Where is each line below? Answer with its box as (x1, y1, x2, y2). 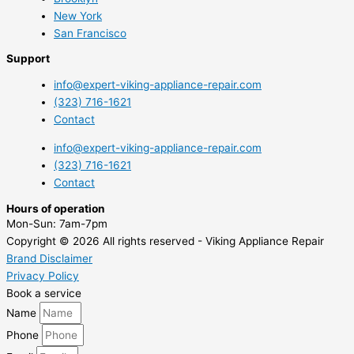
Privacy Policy (6, 269, 79, 282)
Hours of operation (6, 201, 105, 215)
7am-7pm (56, 217, 107, 230)
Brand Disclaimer (6, 251, 92, 265)
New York (54, 9, 102, 22)
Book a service (6, 286, 81, 299)
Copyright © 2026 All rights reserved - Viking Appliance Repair (6, 234, 324, 247)
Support (6, 52, 50, 66)
